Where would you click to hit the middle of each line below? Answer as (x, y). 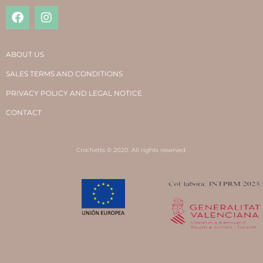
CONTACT (23, 113)
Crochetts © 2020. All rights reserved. (131, 150)
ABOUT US (25, 55)
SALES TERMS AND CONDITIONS (64, 74)
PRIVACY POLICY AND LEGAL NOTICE (74, 93)
